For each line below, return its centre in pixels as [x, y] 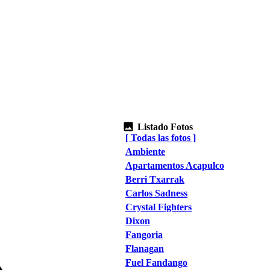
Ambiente [145, 152]
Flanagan [145, 249]
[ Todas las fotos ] [161, 138]
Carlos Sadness [156, 193]
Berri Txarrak [155, 179]
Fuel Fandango [156, 262]
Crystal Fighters [159, 207]
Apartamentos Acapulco [175, 165]
